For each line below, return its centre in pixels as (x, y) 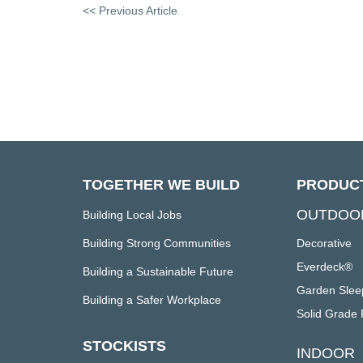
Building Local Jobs (132, 215)
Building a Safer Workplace (152, 300)
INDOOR (325, 353)
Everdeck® (324, 267)
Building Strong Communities (157, 243)
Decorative (324, 243)
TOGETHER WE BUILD (161, 185)
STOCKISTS (124, 346)
